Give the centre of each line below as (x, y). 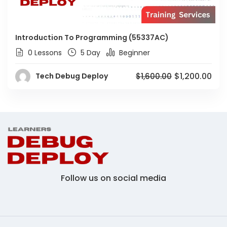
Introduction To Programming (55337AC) (92, 37)
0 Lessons (44, 52)
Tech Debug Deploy (72, 76)
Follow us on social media (113, 178)
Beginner (134, 52)
